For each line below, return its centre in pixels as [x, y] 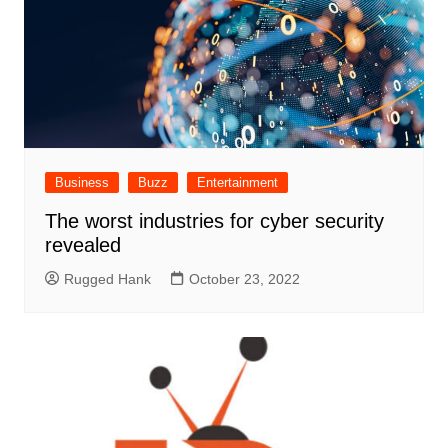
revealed [82, 244]
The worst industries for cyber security [214, 220]
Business [81, 182]
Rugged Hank [107, 278]
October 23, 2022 [244, 278]
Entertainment [237, 182]
